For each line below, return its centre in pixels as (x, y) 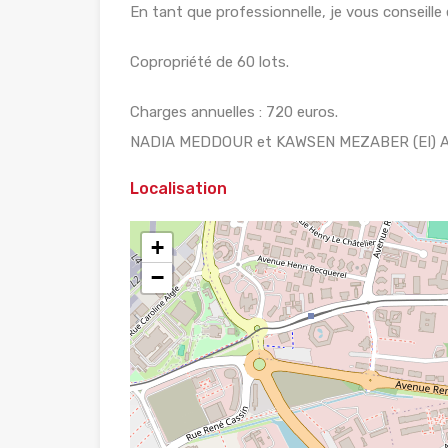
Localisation (178, 189)
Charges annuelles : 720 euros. (234, 112)
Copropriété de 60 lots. (209, 62)
